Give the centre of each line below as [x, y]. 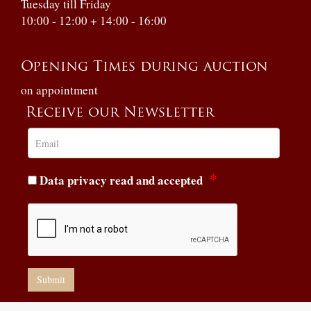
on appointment [59, 90]
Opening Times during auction [147, 67]
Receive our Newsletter [120, 113]
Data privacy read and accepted [121, 180]
